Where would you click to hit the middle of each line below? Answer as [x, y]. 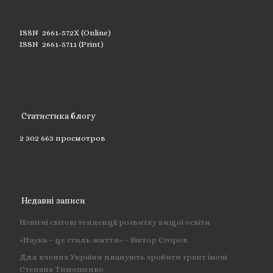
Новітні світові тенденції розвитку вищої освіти [115, 222]
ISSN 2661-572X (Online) [65, 33]
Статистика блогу [59, 116]
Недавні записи [54, 200]
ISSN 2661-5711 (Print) [61, 44]
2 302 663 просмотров [62, 138]
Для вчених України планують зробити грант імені [123, 257]
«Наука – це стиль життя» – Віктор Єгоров [103, 239]
